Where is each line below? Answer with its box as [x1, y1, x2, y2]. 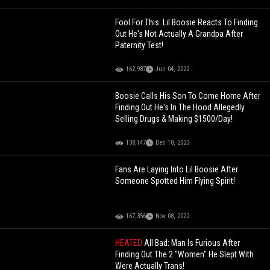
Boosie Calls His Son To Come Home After [115, 91, 261, 101]
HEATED [115, 238, 145, 248]
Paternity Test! [115, 40, 164, 51]
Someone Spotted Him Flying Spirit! [115, 176, 236, 186]
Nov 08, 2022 [155, 212, 190, 221]
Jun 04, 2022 [155, 65, 190, 74]
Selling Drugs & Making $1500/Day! [115, 114, 233, 124]
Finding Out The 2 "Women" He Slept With [115, 250, 254, 260]
